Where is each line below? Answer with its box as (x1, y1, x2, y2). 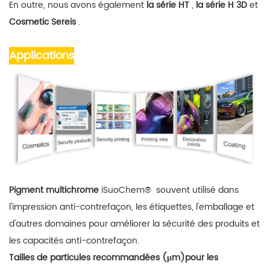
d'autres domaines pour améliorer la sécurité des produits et (9, 216, 260, 231)
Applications (9, 47, 74, 65)
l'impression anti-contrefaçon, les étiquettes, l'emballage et (9, 199, 254, 214)
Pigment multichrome (9, 183, 99, 197)
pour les (185, 250, 218, 265)
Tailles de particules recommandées (9, 250, 160, 265)
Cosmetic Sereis (9, 15, 76, 30)
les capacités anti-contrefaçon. (9, 233, 139, 248)
